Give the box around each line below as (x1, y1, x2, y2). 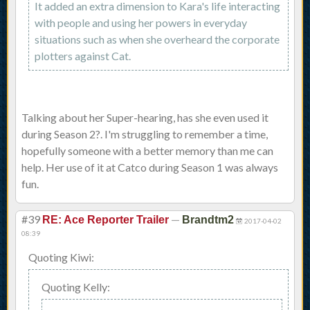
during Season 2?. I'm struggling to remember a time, (21, 127, 268, 141)
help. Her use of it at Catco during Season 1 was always (21, 161, 278, 174)
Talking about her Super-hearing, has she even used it (21, 111, 268, 125)
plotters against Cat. (35, 49, 131, 63)
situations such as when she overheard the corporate (35, 33, 280, 46)
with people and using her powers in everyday (35, 16, 247, 30)
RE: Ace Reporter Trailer (42, 214, 169, 226)
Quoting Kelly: (42, 280, 110, 294)
